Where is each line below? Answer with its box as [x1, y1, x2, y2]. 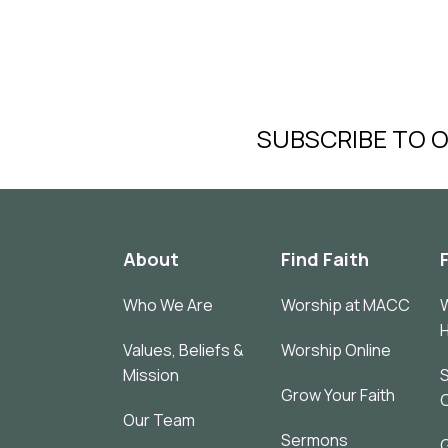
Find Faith [281, 246, 370, 271]
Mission [122, 363, 179, 386]
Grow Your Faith [281, 383, 396, 406]
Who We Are [122, 293, 213, 316]
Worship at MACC [281, 293, 411, 316]
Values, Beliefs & [122, 338, 244, 361]
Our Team [122, 408, 195, 431]
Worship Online [281, 338, 392, 361]
